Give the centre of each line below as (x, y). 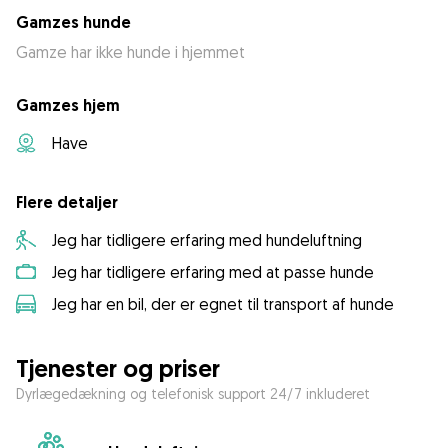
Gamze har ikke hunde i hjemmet (130, 52)
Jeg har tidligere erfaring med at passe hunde (213, 272)
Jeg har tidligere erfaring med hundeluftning (207, 240)
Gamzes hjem (68, 106)
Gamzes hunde (73, 23)
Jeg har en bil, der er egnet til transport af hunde (223, 304)
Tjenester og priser (118, 369)
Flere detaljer (67, 203)
